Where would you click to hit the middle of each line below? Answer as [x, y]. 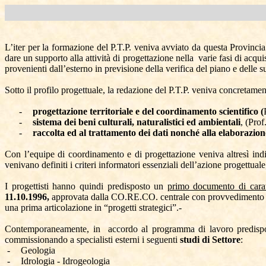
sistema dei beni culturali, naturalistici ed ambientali [137, 122]
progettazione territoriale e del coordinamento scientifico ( [148, 111]
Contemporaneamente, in [53, 229]
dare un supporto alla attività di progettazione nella [99, 58]
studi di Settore [210, 240]
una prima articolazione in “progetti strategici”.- [93, 208]
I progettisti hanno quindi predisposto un [86, 186]
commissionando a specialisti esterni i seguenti [92, 240]
